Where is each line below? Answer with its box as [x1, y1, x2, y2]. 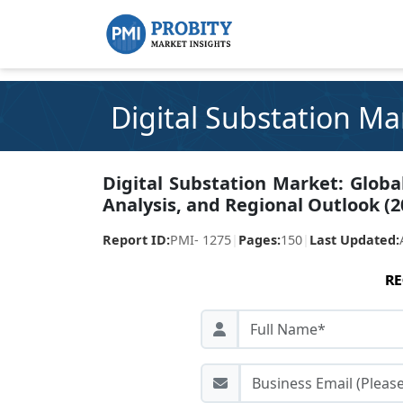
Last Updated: [309, 231, 399, 248]
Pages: [238, 231, 281, 248]
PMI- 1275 [170, 231, 231, 248]
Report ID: [103, 231, 170, 248]
